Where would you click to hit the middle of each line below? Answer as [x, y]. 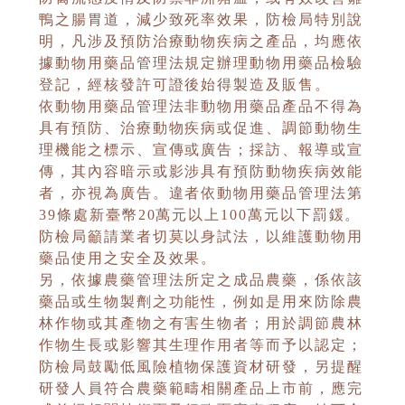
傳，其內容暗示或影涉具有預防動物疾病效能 [201, 172]
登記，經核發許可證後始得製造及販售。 [185, 85]
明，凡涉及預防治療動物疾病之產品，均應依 [201, 42]
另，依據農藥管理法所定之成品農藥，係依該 [201, 280]
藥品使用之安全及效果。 [128, 259]
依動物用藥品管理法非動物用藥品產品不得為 [201, 107]
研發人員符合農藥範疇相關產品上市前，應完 [201, 389]
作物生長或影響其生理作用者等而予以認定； [201, 345]
